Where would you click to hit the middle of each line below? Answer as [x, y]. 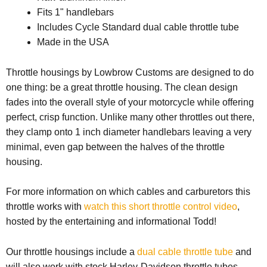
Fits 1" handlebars [75, 13]
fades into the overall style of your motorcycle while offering [130, 102]
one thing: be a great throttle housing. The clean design [122, 87]
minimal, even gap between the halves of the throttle [115, 147]
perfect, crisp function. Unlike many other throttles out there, [130, 117]
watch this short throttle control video [161, 207]
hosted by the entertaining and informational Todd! [111, 222]
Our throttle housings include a [72, 252]
